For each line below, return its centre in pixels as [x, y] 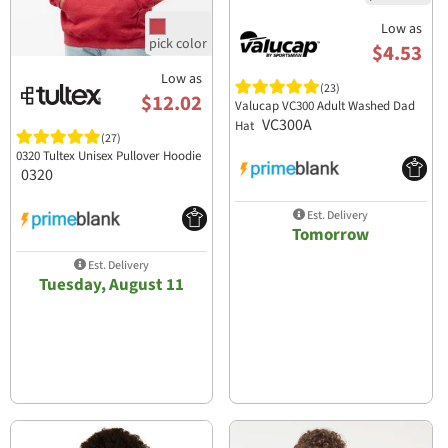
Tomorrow [331, 234]
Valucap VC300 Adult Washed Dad [325, 106]
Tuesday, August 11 [112, 284]
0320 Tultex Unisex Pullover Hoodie [109, 156]
